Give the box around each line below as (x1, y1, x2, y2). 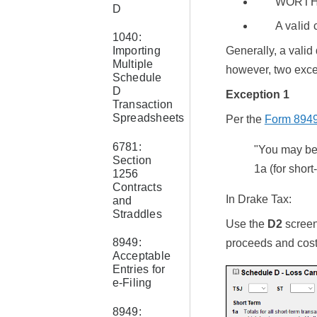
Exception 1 (225, 88, 289, 101)
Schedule (112, 71, 162, 84)
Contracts (112, 180, 162, 193)
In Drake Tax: (225, 193, 292, 206)
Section (112, 154, 152, 166)
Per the (225, 113, 265, 126)
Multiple (112, 58, 154, 71)
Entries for (112, 263, 166, 276)
